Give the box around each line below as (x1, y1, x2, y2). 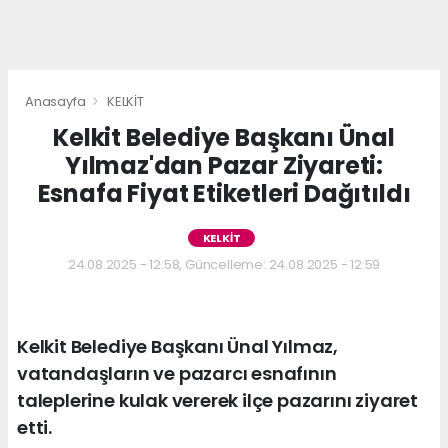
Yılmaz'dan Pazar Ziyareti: (64, 148, 383, 182)
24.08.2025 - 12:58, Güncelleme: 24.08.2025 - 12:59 (67, 254, 381, 274)
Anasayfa (25, 91, 89, 111)
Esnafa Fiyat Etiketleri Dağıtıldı (37, 176, 411, 210)
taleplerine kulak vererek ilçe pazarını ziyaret (17, 387, 418, 413)
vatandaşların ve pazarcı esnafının (17, 360, 337, 386)
